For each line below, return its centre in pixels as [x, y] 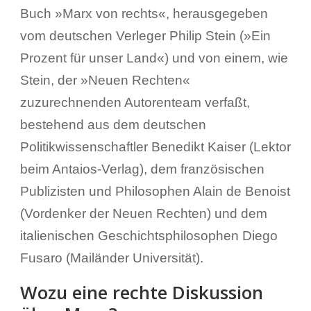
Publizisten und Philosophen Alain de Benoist [155, 191]
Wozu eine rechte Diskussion [141, 292]
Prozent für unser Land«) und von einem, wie [154, 58]
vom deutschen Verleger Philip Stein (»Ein [145, 35]
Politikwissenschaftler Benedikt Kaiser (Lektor [155, 146]
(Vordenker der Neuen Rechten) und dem [143, 213]
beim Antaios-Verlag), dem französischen [142, 169]
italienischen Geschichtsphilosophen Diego [149, 235]
